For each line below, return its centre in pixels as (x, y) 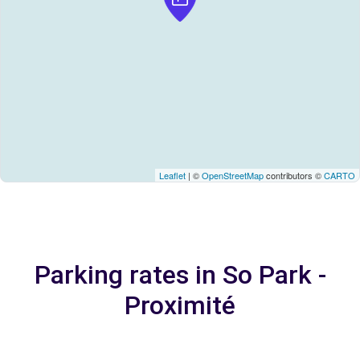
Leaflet (172, 175)
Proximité (180, 305)
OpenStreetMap (233, 175)
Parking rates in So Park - (180, 275)
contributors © (294, 175)
